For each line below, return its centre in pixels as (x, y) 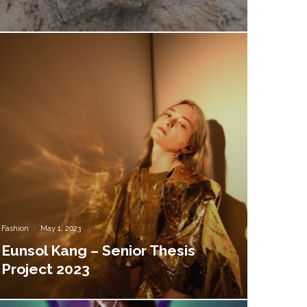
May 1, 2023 (61, 229)
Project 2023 (46, 269)
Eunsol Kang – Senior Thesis (99, 251)
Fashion (15, 229)
